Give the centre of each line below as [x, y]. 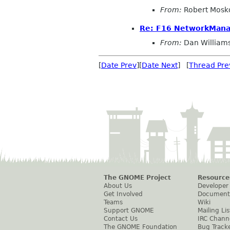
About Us [118, 186]
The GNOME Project [137, 177]
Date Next [160, 65]
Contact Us [121, 218]
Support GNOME [129, 210]
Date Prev [119, 65]
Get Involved [123, 194]
